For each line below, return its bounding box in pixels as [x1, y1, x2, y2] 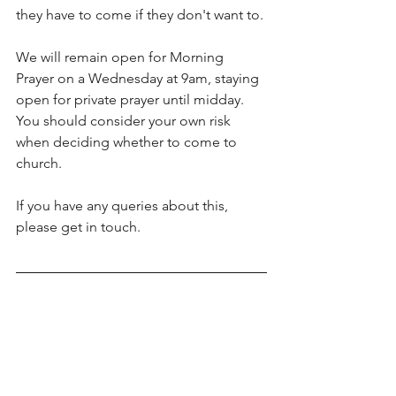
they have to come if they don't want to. [16, 6, 263, 23]
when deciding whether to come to [16, 133, 240, 150]
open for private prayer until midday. [16, 91, 247, 108]
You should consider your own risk [16, 112, 234, 129]
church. [16, 155, 62, 171]
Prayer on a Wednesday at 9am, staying [16, 70, 263, 87]
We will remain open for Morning [16, 49, 227, 65]
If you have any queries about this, [16, 197, 232, 214]
